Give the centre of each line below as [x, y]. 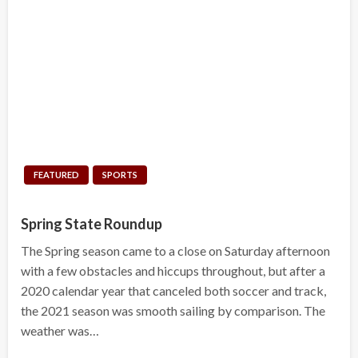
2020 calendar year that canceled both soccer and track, [173, 290]
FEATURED [56, 174]
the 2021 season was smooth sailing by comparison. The [173, 310]
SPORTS [120, 174]
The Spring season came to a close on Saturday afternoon [175, 250]
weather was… [60, 330]
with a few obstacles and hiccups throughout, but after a [173, 270]
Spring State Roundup [91, 223]
